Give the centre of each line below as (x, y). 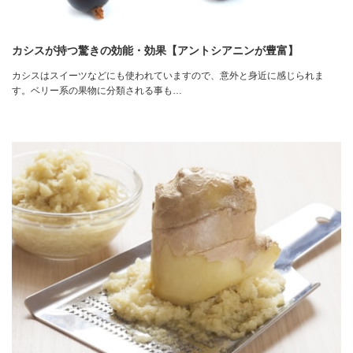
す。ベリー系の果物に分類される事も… (97, 90)
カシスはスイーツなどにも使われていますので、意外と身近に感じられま (168, 75)
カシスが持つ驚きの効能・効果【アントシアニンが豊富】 (155, 50)
